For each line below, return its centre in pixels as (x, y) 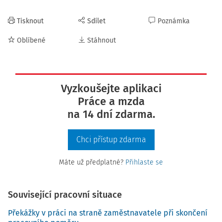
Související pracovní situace (65, 195)
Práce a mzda (111, 101)
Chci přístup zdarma (111, 139)
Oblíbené (31, 40)
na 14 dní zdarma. (111, 114)
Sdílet (96, 21)
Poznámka (174, 21)
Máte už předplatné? (92, 162)
